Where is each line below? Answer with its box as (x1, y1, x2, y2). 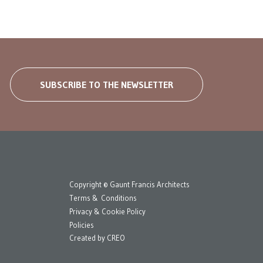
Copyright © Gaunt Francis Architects (69, 180, 190, 189)
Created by (69, 233, 107, 242)
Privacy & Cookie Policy (69, 207, 146, 216)
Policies (69, 220, 94, 230)
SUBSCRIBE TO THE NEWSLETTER (40, 79, 173, 90)
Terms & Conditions (69, 193, 137, 203)
